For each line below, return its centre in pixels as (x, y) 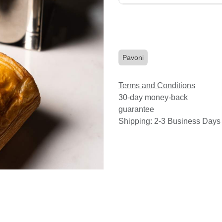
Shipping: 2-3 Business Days (169, 121)
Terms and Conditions (157, 85)
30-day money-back (153, 97)
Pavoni (133, 57)
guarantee (136, 109)
